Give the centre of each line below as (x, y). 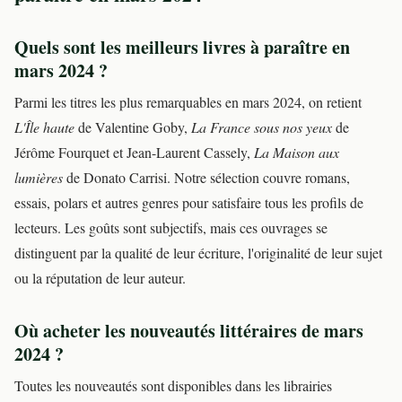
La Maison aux (297, 153)
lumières (39, 178)
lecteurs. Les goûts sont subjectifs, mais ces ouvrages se (171, 228)
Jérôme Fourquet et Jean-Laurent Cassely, (134, 153)
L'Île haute (44, 127)
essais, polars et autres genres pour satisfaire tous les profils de (189, 203)
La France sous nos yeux (262, 127)
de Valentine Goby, (133, 127)
